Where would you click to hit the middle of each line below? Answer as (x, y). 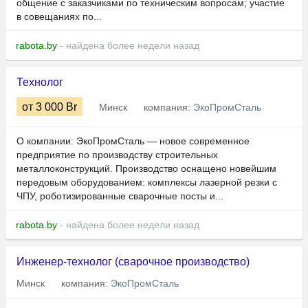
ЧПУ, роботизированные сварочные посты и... (120, 196)
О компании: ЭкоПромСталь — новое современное (133, 141)
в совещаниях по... (59, 17)
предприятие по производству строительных (117, 155)
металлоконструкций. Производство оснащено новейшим (146, 169)
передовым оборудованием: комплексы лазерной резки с (147, 183)
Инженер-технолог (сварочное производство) (133, 262)
